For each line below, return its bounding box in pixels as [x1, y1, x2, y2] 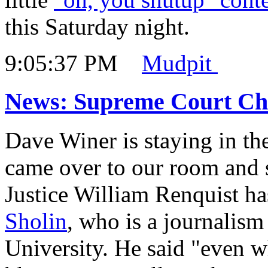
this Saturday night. [5, 13, 190, 39]
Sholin [5, 208, 67, 234]
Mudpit [142, 50, 218, 76]
